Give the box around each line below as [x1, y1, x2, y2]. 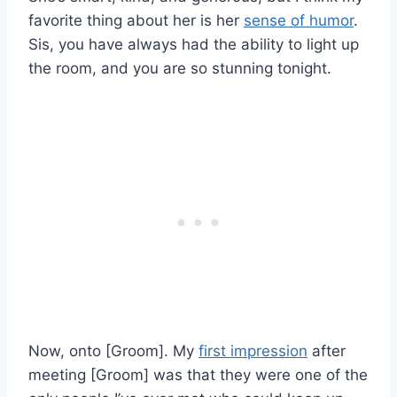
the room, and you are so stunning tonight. [28, 58, 331, 77]
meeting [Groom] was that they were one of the [28, 365, 368, 384]
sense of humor [244, 11, 354, 29]
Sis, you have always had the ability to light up [28, 35, 359, 53]
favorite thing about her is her [28, 11, 244, 29]
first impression [198, 341, 307, 360]
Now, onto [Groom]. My [28, 341, 198, 360]
